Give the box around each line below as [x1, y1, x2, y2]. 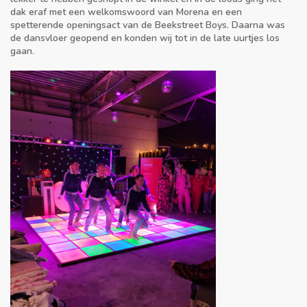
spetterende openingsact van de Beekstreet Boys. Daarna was [10, 19, 285, 32]
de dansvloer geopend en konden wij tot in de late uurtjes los [10, 32, 280, 45]
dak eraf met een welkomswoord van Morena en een [10, 5, 242, 19]
